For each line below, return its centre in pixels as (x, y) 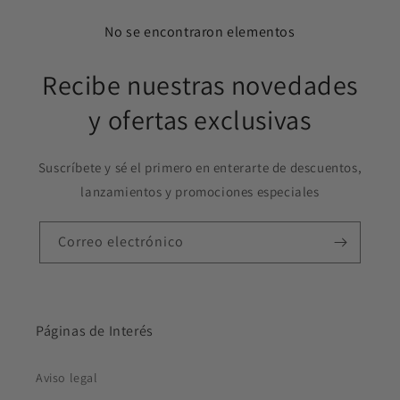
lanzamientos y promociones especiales (200, 192)
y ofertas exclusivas (200, 120)
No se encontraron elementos (200, 32)
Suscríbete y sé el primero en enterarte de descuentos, (200, 168)
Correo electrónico (121, 242)
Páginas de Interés (95, 331)
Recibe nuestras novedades (200, 85)
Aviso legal (67, 378)
